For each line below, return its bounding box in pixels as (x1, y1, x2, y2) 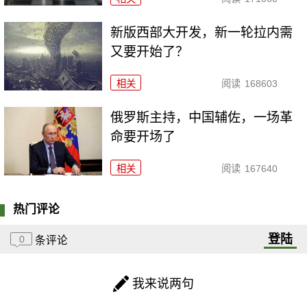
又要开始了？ (110, 45, 189, 60)
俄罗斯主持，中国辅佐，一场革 (110, 110, 293, 125)
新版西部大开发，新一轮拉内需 (110, 25, 293, 40)
